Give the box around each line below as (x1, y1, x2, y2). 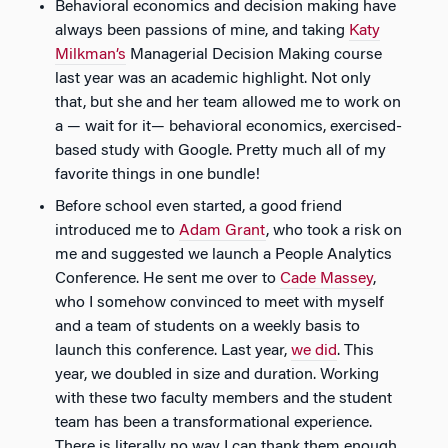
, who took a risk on (266, 223, 402, 240)
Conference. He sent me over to (55, 271, 280, 288)
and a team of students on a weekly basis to (55, 319, 360, 336)
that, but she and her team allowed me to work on (55, 95, 401, 112)
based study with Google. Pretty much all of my (55, 143, 386, 160)
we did (291, 343, 337, 360)
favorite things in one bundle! (55, 167, 260, 184)
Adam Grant (179, 223, 266, 240)
